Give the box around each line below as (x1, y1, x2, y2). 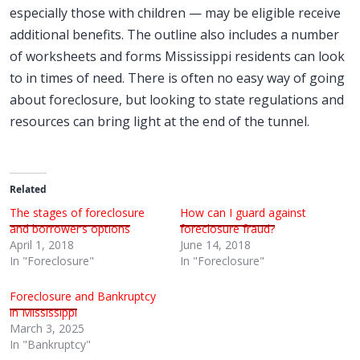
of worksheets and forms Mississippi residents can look (10, 47, 345, 65)
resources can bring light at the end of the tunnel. (10, 112, 313, 130)
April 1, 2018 (10, 237, 74, 252)
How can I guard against (180, 205, 306, 220)
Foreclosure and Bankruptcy (10, 288, 156, 304)
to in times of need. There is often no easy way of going (10, 69, 345, 87)
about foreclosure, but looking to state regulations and (10, 91, 344, 108)
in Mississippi (10, 305, 77, 320)
